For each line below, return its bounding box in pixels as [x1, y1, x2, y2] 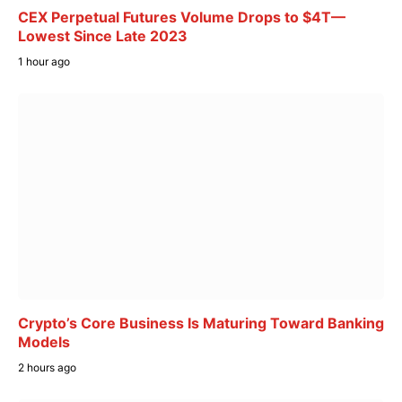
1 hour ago [18, 55, 70, 69]
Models [18, 332, 70, 351]
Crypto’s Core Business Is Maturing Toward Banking [18, 313, 384, 332]
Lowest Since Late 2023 [18, 27, 188, 46]
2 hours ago [18, 360, 76, 374]
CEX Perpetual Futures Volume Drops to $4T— [18, 8, 345, 27]
